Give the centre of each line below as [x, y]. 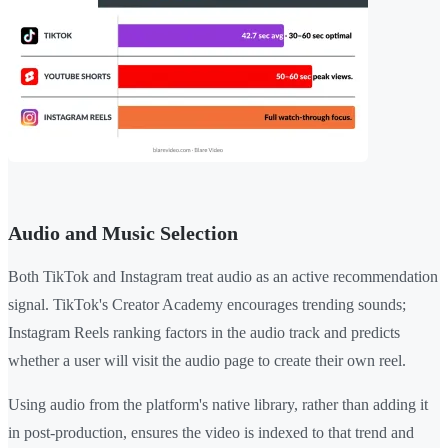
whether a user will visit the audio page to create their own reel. [207, 361]
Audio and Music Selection [123, 233]
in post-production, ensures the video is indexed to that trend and [211, 433]
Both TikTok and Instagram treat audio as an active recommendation [223, 277]
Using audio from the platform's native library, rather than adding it [218, 405]
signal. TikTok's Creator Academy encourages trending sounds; [207, 305]
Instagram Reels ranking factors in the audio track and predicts [204, 333]
